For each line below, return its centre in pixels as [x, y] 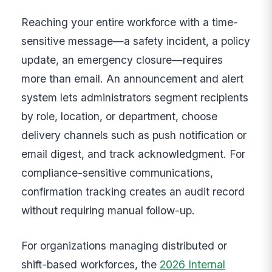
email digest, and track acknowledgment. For [134, 154]
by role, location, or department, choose [120, 117]
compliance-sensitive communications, [117, 173]
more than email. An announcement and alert [133, 79]
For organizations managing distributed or [124, 245]
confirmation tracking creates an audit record [133, 192]
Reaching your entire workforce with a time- [130, 22]
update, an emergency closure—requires [122, 60]
